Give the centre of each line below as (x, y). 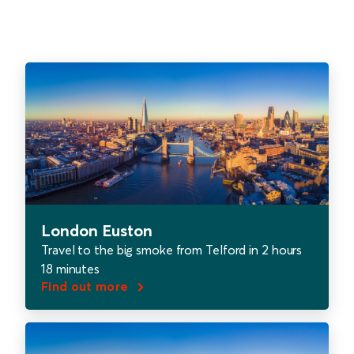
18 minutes (71, 268)
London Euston (97, 230)
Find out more (87, 286)
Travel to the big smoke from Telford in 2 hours (172, 249)
